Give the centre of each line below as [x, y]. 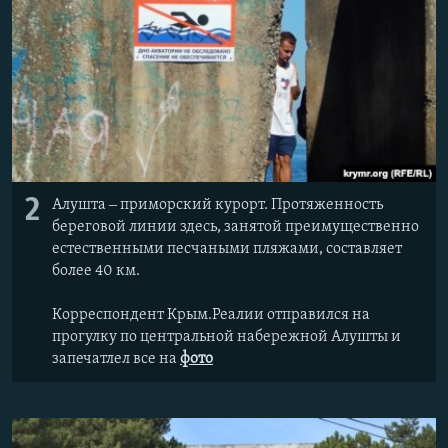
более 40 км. [96, 270]
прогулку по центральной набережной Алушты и [226, 336]
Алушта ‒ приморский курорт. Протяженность [217, 204]
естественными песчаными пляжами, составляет [227, 248]
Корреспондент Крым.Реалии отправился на [211, 314]
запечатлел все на [116, 358]
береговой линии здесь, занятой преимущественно [235, 226]
